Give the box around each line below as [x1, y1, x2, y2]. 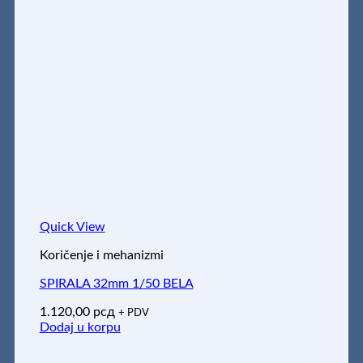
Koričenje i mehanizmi [39, 248, 164, 262]
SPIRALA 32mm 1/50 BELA [39, 276, 194, 290]
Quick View [39, 220, 105, 233]
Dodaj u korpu [39, 320, 121, 334]
